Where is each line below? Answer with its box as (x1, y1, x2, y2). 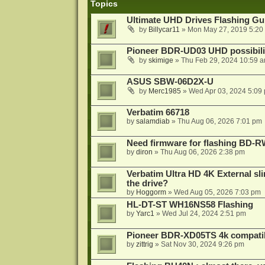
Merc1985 (148, 87, 181, 96)
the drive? (126, 179, 168, 189)
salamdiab (135, 117, 170, 126)
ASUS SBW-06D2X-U (126, 77, 214, 87)
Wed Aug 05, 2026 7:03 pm (173, 188, 261, 197)
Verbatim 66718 (126, 108, 189, 118)
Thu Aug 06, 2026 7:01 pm (177, 117, 262, 126)
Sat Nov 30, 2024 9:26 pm (160, 240, 244, 249)
